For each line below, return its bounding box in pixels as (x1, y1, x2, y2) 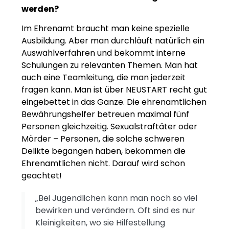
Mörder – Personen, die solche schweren (21, 132, 185, 145)
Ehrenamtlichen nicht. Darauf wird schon (21, 157, 185, 169)
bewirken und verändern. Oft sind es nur (35, 204, 195, 216)
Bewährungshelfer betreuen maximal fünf (21, 108, 189, 120)
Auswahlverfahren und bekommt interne (21, 47, 186, 59)
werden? (21, 3, 59, 15)
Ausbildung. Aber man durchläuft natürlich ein (21, 34, 204, 47)
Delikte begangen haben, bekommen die (21, 145, 186, 157)
